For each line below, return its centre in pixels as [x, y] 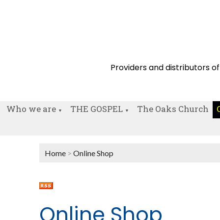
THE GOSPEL [96, 109]
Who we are [31, 109]
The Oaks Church [173, 109]
